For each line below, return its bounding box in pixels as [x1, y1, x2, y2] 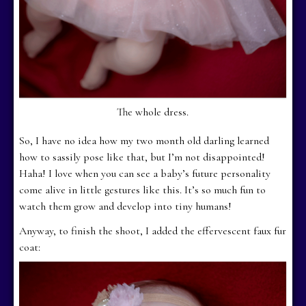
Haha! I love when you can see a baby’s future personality [19, 166, 271, 180]
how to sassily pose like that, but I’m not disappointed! [19, 150, 266, 164]
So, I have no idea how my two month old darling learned [19, 133, 270, 148]
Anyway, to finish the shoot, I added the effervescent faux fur [19, 223, 287, 238]
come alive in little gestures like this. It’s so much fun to [19, 182, 266, 197]
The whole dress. [117, 105, 189, 119]
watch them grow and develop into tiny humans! [19, 199, 232, 213]
